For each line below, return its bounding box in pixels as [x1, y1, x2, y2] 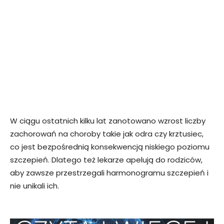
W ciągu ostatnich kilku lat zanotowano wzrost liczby [10, 115, 205, 126]
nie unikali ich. [10, 180, 59, 191]
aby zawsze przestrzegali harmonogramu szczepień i [10, 167, 208, 178]
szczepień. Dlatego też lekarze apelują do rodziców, [10, 154, 202, 165]
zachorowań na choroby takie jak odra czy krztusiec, [10, 128, 203, 139]
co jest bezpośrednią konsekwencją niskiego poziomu [10, 141, 209, 152]
